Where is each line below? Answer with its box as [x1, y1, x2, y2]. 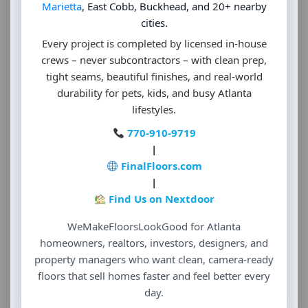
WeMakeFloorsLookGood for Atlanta [67, 219, 241, 233]
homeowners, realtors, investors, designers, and [40, 236, 268, 250]
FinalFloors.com [120, 159, 202, 173]
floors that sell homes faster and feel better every [38, 269, 270, 283]
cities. [140, 16, 168, 30]
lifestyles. [132, 102, 176, 116]
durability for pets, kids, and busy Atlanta [56, 86, 252, 100]
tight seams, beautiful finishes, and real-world [45, 69, 263, 83]
